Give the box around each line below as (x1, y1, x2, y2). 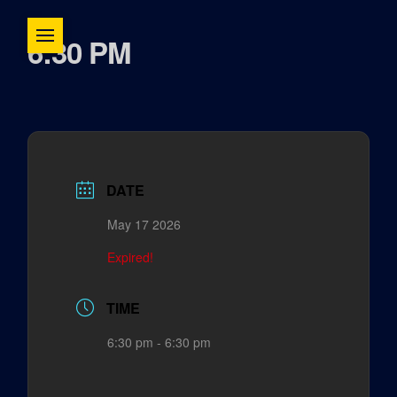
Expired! (107, 248, 154, 266)
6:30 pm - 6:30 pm (107, 333, 212, 351)
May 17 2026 (107, 215, 182, 233)
